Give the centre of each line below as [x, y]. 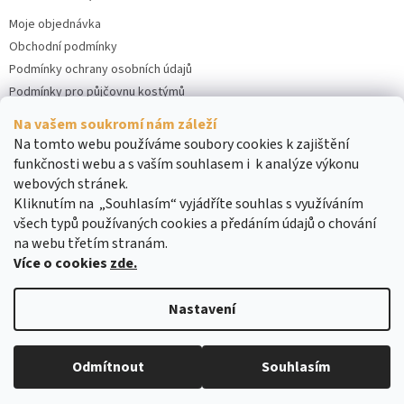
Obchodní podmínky [63, 46]
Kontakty [33, 114]
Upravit [353, 350]
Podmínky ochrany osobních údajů [101, 69]
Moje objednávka [55, 24]
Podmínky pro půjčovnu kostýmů [97, 92]
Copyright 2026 [74, 350]
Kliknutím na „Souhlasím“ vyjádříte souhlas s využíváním [188, 204]
